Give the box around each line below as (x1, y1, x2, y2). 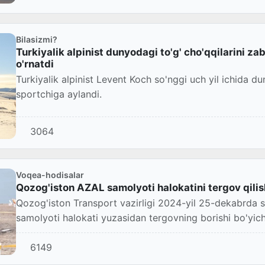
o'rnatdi (16, 58, 54, 70)
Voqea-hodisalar (16, 169, 84, 180)
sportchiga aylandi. (16, 88, 102, 101)
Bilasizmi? (16, 34, 57, 45)
